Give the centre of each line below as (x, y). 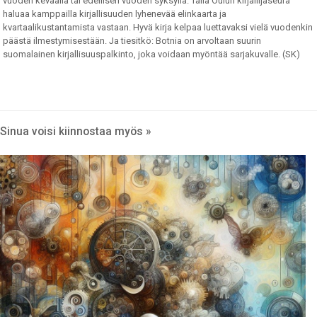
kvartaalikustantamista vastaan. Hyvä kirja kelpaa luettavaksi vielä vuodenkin (158, 27)
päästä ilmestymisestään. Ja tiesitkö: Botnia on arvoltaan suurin (132, 40)
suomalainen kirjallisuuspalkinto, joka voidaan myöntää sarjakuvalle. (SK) (152, 54)
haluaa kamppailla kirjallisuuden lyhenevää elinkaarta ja (115, 13)
